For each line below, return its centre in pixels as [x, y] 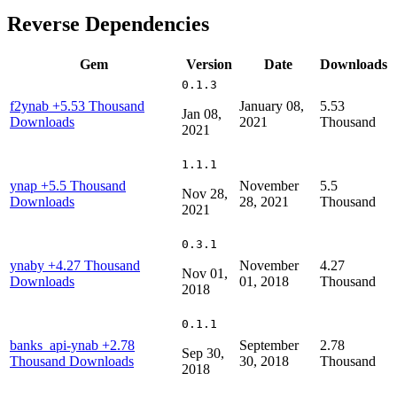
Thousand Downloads [72, 361]
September [269, 345]
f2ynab [31, 105]
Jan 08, [202, 113]
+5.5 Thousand [83, 185]
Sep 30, [203, 353]
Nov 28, [205, 193]
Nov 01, [205, 273]
